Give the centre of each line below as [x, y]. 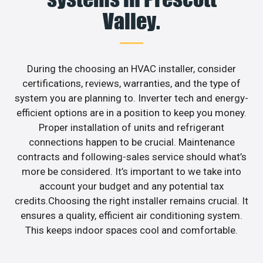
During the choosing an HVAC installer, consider [131, 68]
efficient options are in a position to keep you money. [131, 112]
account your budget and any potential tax [131, 186]
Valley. [131, 21]
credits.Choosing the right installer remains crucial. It [131, 200]
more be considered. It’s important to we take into [131, 171]
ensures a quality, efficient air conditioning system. [131, 215]
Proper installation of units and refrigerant [131, 127]
